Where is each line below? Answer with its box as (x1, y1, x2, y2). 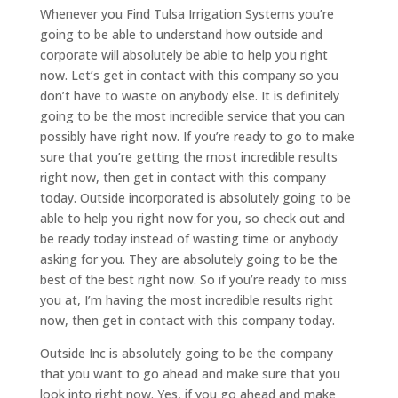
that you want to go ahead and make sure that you (39, 365, 340, 383)
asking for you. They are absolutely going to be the (39, 251, 338, 268)
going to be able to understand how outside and (39, 26, 322, 44)
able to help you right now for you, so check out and (39, 210, 345, 227)
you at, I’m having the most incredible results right (39, 291, 333, 309)
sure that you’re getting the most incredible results (39, 148, 338, 166)
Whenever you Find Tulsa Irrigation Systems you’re (39, 5, 334, 23)
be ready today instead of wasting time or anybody (39, 230, 338, 248)
